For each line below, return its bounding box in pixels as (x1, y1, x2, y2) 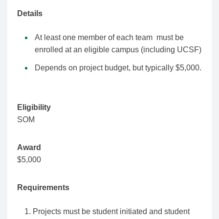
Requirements (17, 183, 69, 192)
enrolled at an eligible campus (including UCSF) (35, 45, 201, 54)
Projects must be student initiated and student (33, 207, 190, 216)
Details (17, 9, 43, 18)
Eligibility (17, 103, 51, 111)
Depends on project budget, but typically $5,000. (35, 64, 201, 72)
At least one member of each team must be (35, 33, 184, 42)
